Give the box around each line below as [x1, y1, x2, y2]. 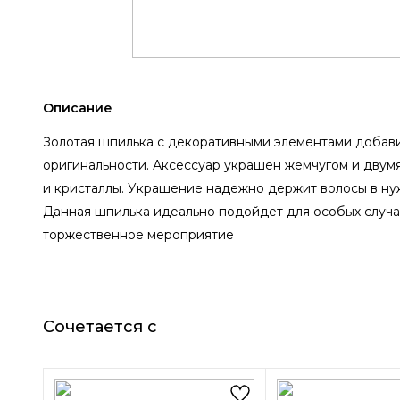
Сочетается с [43, 317, 157, 337]
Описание [43, 99, 112, 116]
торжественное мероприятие [43, 226, 234, 243]
